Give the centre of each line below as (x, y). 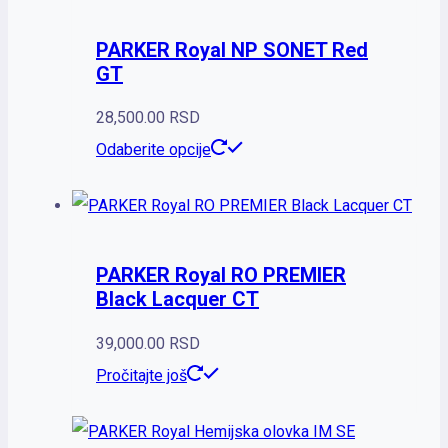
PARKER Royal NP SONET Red (232, 49)
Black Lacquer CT (177, 299)
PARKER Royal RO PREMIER (221, 275)
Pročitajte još (141, 375)
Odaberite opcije (153, 150)
